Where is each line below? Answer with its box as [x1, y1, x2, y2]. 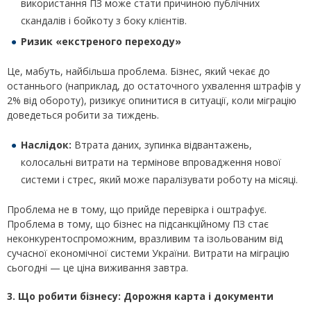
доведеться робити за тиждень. [7, 108, 159, 122]
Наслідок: [21, 138, 72, 152]
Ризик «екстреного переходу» [21, 35, 181, 49]
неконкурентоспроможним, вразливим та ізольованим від [7, 232, 283, 246]
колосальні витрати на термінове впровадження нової [21, 155, 281, 169]
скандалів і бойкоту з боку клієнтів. [21, 14, 187, 28]
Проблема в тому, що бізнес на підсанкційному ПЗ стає [7, 217, 269, 231]
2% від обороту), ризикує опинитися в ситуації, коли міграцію [7, 94, 296, 108]
